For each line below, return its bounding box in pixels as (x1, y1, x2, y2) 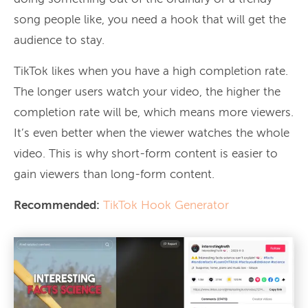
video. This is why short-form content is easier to (14, 148, 278, 160)
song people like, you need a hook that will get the (14, 14, 286, 26)
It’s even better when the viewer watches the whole (14, 127, 289, 140)
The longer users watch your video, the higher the (14, 86, 280, 98)
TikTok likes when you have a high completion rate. (14, 65, 288, 78)
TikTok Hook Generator (103, 199, 229, 212)
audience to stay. (14, 34, 104, 47)
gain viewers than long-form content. (14, 168, 214, 181)
